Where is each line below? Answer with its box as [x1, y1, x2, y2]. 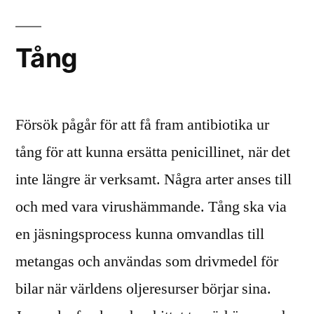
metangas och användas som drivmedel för [15, 252, 278, 271]
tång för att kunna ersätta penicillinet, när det [15, 142, 290, 162]
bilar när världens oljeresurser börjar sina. [15, 279, 271, 299]
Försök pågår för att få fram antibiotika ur [15, 115, 269, 135]
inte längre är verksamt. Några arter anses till [15, 170, 292, 189]
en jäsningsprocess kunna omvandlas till [15, 224, 264, 244]
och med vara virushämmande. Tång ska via [15, 197, 287, 217]
